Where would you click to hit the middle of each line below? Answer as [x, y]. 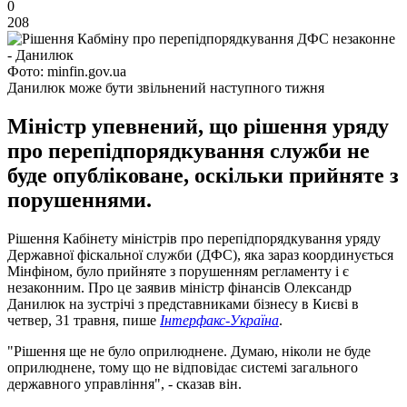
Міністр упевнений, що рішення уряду [198, 126]
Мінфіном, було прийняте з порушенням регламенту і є [178, 271]
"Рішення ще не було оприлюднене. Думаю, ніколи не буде [189, 351]
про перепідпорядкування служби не [189, 150]
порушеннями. [79, 199]
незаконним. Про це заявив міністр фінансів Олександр [179, 287]
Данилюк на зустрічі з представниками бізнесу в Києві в [183, 303]
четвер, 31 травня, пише [84, 320]
